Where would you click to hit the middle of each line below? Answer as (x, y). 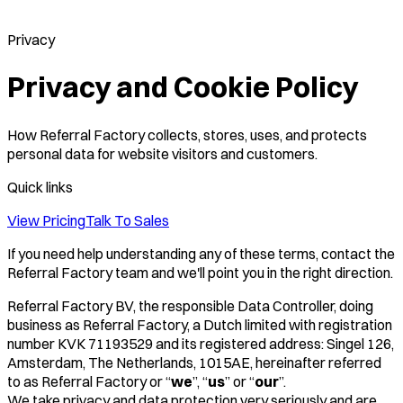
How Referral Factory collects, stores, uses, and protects (187, 134)
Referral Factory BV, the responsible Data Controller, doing (190, 305)
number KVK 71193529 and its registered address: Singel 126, (201, 343)
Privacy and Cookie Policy (183, 87)
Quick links (40, 187)
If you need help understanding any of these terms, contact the (201, 253)
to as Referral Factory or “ (89, 381)
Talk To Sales (127, 220)
